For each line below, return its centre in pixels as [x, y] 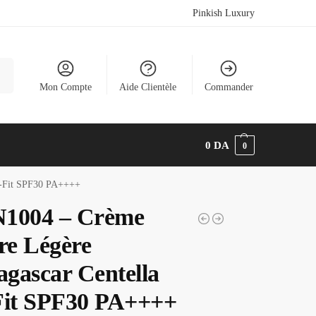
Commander [229, 87]
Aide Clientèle [148, 87]
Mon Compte [65, 87]
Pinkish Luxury [224, 13]
